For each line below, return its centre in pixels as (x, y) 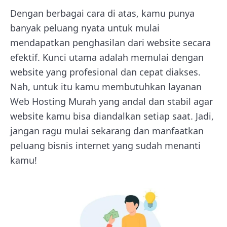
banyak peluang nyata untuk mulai (85, 28)
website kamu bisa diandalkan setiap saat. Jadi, (112, 116)
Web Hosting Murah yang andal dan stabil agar (111, 101)
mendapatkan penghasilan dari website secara (110, 42)
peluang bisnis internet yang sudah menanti (105, 145)
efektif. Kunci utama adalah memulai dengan (107, 57)
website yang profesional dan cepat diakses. (105, 72)
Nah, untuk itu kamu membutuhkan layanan (106, 86)
